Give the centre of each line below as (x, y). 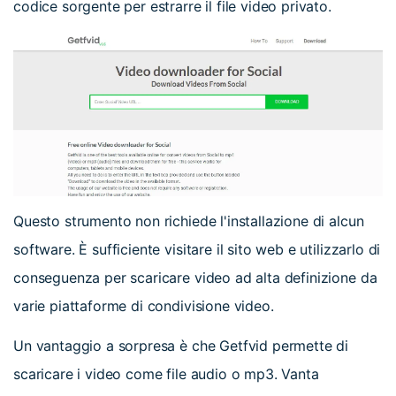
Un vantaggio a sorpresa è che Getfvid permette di (181, 346)
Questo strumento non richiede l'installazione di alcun (189, 221)
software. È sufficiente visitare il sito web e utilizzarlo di (197, 250)
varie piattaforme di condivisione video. (144, 306)
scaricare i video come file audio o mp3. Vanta (166, 374)
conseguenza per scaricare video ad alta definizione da (195, 278)
